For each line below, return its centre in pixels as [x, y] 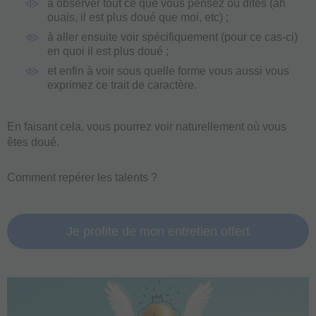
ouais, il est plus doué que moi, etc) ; [138, 17]
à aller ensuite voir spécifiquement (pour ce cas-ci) [172, 37]
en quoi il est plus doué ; [108, 51]
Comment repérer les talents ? [82, 177]
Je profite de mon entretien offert [158, 231]
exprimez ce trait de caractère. [122, 85]
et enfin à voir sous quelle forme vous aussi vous [168, 71]
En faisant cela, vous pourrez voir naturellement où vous [147, 126]
